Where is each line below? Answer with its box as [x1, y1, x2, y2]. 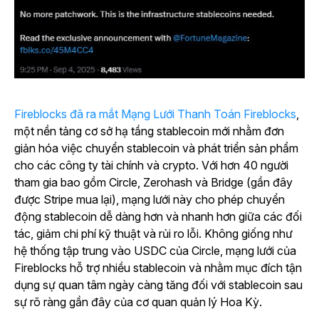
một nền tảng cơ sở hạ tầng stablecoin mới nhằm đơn [14, 124, 284, 139]
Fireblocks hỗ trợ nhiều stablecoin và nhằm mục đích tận [14, 261, 302, 276]
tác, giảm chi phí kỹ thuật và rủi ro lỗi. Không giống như [14, 226, 293, 241]
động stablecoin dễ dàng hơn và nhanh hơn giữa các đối [14, 209, 302, 224]
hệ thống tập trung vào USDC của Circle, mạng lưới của [14, 244, 296, 258]
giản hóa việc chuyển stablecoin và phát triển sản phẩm [14, 141, 298, 156]
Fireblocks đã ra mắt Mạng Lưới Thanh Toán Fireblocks [14, 107, 296, 122]
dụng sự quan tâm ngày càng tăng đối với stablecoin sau [14, 278, 303, 293]
